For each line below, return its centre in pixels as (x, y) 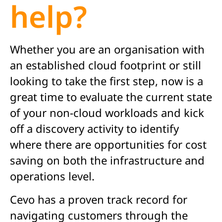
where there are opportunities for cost (108, 144)
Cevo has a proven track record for (99, 199)
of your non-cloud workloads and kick (107, 113)
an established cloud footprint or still (106, 65)
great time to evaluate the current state (111, 97)
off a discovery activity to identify (94, 129)
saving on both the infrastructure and (107, 160)
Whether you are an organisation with (107, 49)
